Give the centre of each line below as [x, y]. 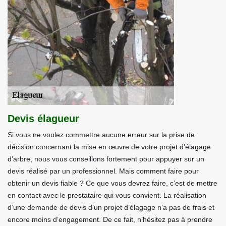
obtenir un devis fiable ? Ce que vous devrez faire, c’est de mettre [112, 183]
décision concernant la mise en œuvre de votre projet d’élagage [109, 147]
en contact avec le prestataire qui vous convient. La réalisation [107, 195]
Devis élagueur [43, 119]
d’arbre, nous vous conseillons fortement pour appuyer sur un [106, 159]
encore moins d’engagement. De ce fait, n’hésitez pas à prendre [110, 219]
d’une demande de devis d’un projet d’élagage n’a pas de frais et [111, 207]
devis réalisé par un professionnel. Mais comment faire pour [103, 171]
